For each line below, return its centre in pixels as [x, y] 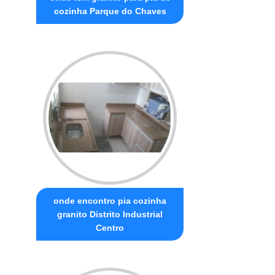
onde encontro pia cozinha [110, 200]
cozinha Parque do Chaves [110, 11]
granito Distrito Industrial [110, 214]
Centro [110, 227]
